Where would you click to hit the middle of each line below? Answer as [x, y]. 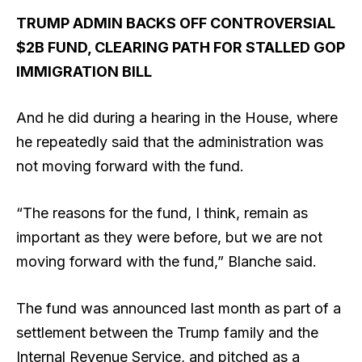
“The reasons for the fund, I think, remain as [162, 213]
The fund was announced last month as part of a [179, 308]
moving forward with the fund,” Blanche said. [168, 261]
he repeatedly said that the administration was [170, 142]
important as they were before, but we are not [169, 237]
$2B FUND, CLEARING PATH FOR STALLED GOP [181, 47]
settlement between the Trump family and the [167, 332]
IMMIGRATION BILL [84, 71]
